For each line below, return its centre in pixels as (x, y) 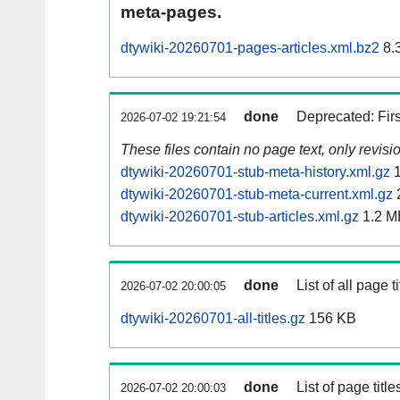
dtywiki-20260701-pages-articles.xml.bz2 (250, 48)
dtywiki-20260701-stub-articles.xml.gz (240, 217)
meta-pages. (171, 12)
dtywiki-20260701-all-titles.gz (213, 319)
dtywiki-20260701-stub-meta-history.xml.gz (255, 172)
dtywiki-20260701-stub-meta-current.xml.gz (257, 195)
